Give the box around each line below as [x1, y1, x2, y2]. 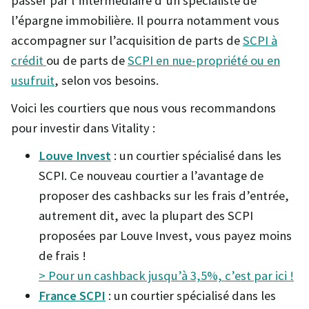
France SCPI [39, 288, 106, 304]
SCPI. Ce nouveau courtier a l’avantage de [39, 168, 263, 184]
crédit [11, 52, 46, 68]
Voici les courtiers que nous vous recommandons [11, 100, 276, 117]
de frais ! [39, 248, 86, 264]
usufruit [11, 72, 54, 88]
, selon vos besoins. [54, 72, 159, 88]
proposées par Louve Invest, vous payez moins [39, 228, 292, 244]
